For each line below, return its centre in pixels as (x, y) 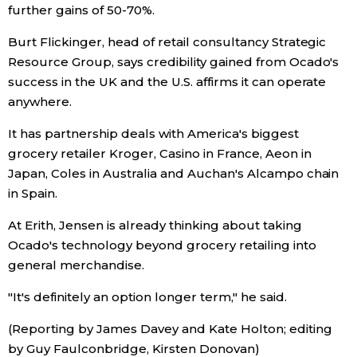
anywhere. (40, 102)
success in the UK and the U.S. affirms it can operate (167, 82)
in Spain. (33, 193)
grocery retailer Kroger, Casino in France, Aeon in (160, 153)
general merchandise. (76, 265)
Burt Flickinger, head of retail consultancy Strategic (167, 42)
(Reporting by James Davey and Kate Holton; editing (170, 329)
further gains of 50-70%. (81, 10)
